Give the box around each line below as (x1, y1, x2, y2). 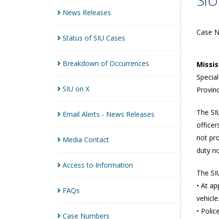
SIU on (63, 84, 86, 93)
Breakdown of (63, 59, 109, 68)
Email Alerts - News (63, 109, 126, 119)
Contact (84, 135, 109, 144)
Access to (63, 160, 95, 170)
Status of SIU (63, 33, 106, 43)
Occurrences (109, 59, 149, 68)
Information (95, 160, 133, 170)
